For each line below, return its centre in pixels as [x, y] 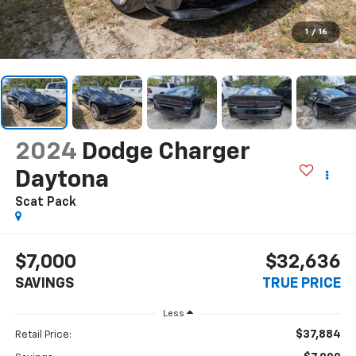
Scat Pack [45, 202]
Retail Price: [43, 335]
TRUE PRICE [302, 284]
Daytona [62, 180]
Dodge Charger [166, 152]
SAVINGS [44, 284]
